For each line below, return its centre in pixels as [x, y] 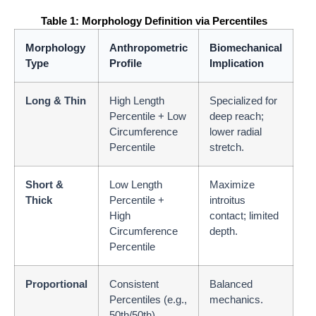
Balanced [231, 284]
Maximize [232, 185]
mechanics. [236, 300]
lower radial [236, 132]
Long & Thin [56, 101]
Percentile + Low [148, 116]
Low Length [136, 185]
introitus [227, 200]
